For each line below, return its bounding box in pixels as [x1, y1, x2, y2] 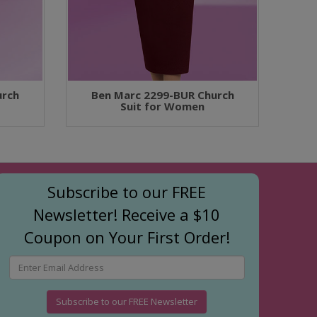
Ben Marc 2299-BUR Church [91, 87, 234, 102]
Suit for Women [120, 98, 205, 113]
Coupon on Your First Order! [23, 226, 230, 248]
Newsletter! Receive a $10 [33, 203, 221, 225]
